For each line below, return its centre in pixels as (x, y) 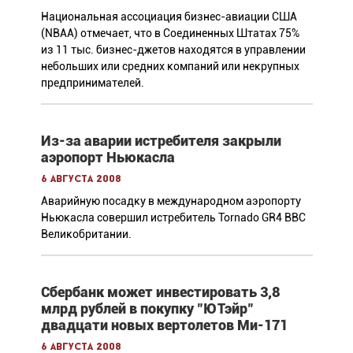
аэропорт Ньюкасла (108, 157)
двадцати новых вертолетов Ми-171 (164, 325)
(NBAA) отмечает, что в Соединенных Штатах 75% (170, 33)
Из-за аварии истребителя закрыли (161, 140)
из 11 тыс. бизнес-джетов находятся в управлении (173, 49)
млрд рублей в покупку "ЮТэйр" (147, 308)
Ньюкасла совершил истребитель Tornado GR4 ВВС (173, 217)
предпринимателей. (92, 82)
